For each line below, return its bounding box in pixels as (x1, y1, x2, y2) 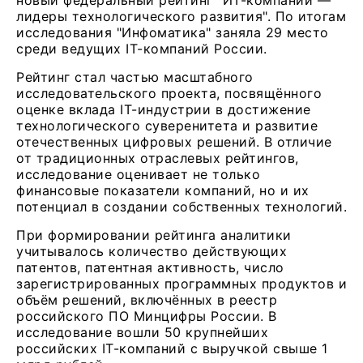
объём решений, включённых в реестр (16, 292, 277, 308)
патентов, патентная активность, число (16, 259, 284, 275)
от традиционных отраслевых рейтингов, (16, 150, 299, 166)
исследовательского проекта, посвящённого (16, 85, 322, 101)
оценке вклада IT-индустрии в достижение (16, 101, 311, 117)
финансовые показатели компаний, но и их (16, 182, 310, 199)
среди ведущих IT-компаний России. (16, 41, 267, 57)
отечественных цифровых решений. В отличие (16, 134, 332, 150)
